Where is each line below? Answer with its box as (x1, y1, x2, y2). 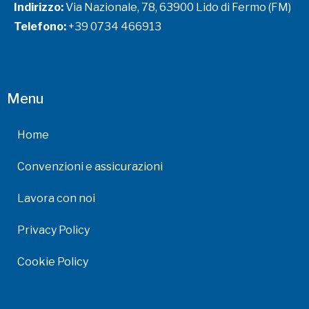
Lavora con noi (17, 192, 95, 206)
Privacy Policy (17, 223, 90, 237)
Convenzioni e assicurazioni (17, 160, 163, 174)
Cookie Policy (17, 255, 88, 269)
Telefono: (14, 20, 66, 34)
